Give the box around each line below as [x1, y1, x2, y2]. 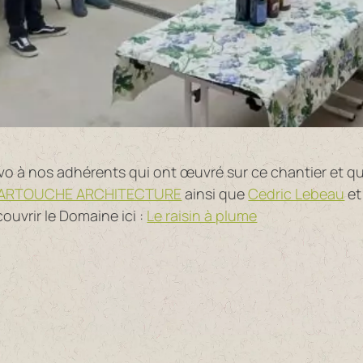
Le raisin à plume [147, 206, 258, 226]
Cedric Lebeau [248, 184, 345, 204]
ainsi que [181, 184, 249, 204]
